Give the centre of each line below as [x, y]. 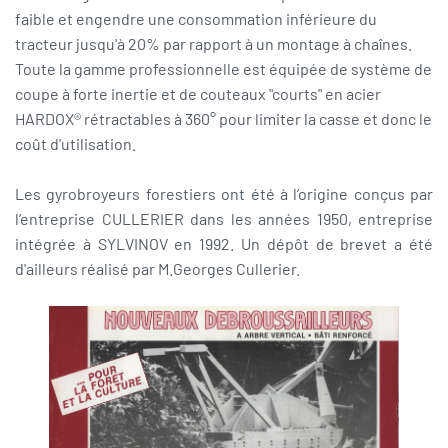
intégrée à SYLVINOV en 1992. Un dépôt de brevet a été [224, 243]
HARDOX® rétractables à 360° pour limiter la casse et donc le [223, 118]
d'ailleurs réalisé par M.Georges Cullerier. [157, 268]
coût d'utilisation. [75, 143]
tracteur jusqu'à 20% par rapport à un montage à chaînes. [213, 43]
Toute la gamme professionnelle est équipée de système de [223, 68]
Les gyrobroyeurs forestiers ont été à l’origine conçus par [224, 193]
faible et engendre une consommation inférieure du [196, 18]
